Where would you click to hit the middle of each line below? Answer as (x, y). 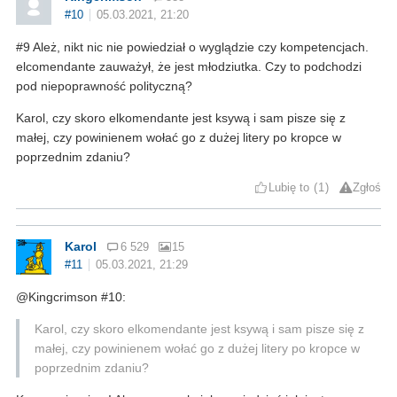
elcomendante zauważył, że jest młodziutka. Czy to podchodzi (189, 66)
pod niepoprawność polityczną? (104, 86)
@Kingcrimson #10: (71, 296)
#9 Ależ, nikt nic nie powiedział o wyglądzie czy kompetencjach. (192, 47)
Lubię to (289, 187)
